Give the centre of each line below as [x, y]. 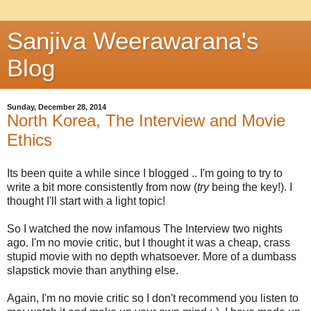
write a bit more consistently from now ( [102, 187]
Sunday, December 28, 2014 [57, 107]
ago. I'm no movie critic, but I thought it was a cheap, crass [149, 242]
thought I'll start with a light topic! [86, 201]
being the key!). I [251, 187]
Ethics [30, 140]
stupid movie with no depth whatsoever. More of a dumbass [152, 256]
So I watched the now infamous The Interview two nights [145, 228]
